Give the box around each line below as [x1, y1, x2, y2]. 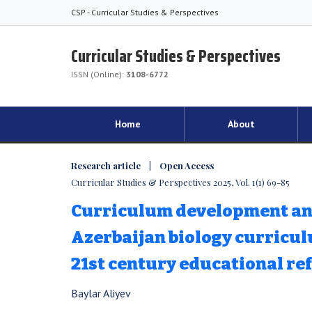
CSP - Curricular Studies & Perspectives [71, 7, 219, 17]
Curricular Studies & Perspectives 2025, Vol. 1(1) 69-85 [71, 176, 290, 188]
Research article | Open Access [71, 159, 214, 171]
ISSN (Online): [71, 69, 126, 79]
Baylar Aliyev [71, 286, 131, 300]
